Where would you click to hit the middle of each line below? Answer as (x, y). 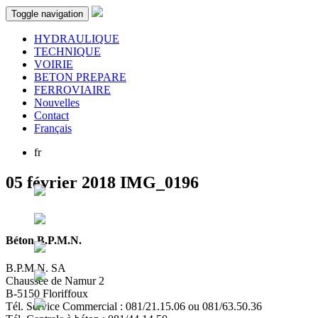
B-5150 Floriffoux (47, 294)
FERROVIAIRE (72, 90)
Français (53, 128)
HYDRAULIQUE (77, 39)
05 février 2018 (61, 182)
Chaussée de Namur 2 (55, 281)
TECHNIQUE (67, 51)
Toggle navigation (47, 14)
